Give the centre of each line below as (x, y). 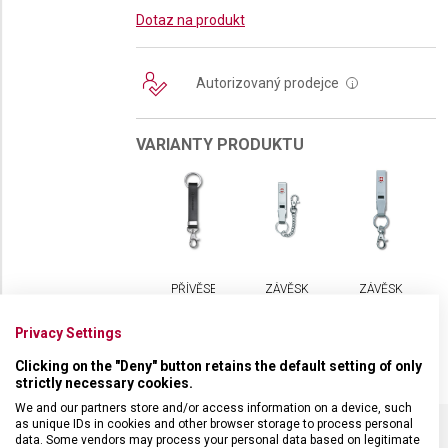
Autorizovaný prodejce (269, 83)
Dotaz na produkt (190, 20)
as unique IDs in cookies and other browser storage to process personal (214, 423)
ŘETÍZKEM (294, 317)
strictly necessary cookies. (104, 382)
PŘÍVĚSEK (198, 289)
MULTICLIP (387, 317)
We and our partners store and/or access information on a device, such (213, 407)
